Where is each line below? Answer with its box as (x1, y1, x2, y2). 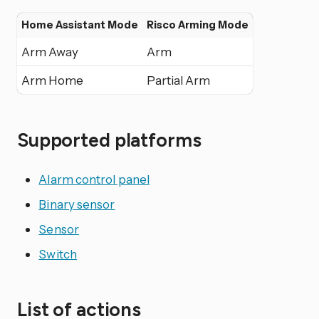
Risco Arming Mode (147, 19, 249, 32)
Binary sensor (38, 197, 115, 212)
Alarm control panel (38, 172, 150, 187)
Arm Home (21, 73, 83, 88)
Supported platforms (17, 128, 206, 152)
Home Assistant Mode (21, 19, 138, 32)
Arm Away (21, 44, 78, 60)
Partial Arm (147, 73, 210, 88)
